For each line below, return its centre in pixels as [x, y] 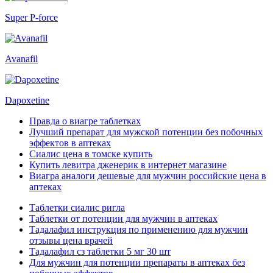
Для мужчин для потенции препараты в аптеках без [137, 263]
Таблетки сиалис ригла [77, 208]
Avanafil [21, 59]
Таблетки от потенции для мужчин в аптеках [123, 219]
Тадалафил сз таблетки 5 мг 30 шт [100, 252]
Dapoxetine [27, 101]
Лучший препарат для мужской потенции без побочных [146, 132]
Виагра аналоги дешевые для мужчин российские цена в [148, 176]
